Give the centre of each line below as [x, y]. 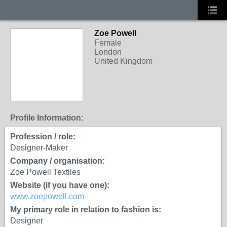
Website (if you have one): [60, 185]
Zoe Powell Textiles [45, 172]
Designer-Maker [39, 148]
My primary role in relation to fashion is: [86, 210]
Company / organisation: [58, 161]
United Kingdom [123, 61]
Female [108, 43]
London [108, 52]
